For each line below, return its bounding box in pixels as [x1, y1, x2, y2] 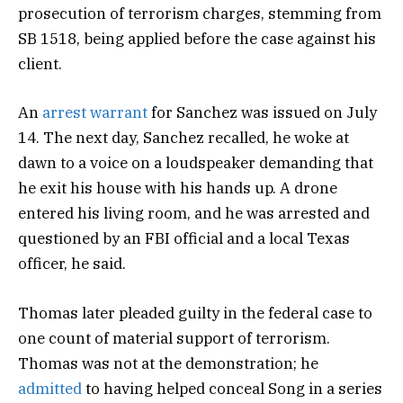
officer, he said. [18, 254, 126, 274]
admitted [18, 378, 82, 399]
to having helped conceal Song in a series [82, 378, 382, 399]
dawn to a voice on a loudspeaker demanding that [18, 153, 373, 174]
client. [18, 54, 66, 75]
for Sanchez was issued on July [148, 103, 377, 123]
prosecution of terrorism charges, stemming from [18, 4, 381, 24]
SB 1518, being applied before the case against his [18, 29, 376, 49]
